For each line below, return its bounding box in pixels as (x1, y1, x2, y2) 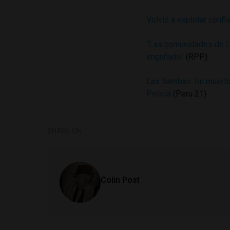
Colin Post (101, 175, 140, 185)
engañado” (146, 51, 184, 62)
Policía (146, 88, 171, 99)
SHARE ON (47, 126, 82, 135)
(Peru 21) (171, 88, 207, 99)
